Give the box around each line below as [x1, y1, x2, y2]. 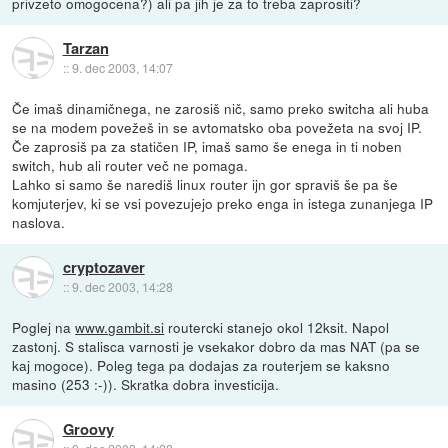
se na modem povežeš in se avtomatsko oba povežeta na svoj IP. [12, 116, 423, 137]
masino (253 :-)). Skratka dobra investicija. [12, 373, 280, 394]
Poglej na [12, 316, 76, 337]
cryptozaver [62, 256, 145, 279]
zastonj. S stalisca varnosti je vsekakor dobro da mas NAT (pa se [12, 335, 421, 356]
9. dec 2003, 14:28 [71, 278, 173, 296]
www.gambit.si [75, 316, 165, 337]
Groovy [62, 418, 114, 441]
